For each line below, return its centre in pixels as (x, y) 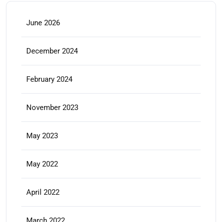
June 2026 (43, 23)
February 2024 (49, 79)
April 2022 (43, 192)
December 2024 (52, 51)
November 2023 (52, 108)
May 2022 (42, 164)
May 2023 (42, 136)
